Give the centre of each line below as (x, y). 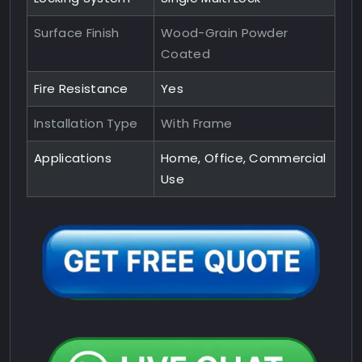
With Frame (197, 124)
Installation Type (86, 124)
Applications (73, 158)
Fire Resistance (81, 89)
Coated (185, 54)
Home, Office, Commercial (244, 158)
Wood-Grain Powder (225, 33)
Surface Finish (77, 33)
